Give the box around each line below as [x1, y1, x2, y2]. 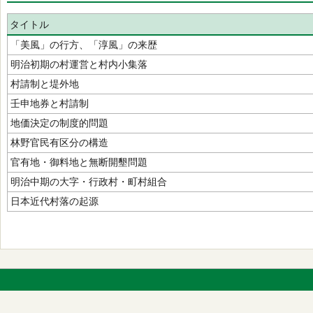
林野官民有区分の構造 [10, 137, 108, 148]
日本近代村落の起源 [10, 196, 99, 207]
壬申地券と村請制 [10, 98, 89, 109]
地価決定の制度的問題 [10, 117, 108, 129]
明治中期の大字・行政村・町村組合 [10, 176, 167, 187]
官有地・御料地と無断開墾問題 [10, 156, 147, 168]
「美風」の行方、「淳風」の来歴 [10, 39, 157, 50]
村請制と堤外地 [10, 78, 79, 89]
